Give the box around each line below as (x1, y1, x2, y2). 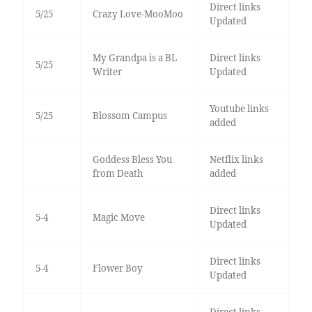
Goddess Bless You (92, 153, 172, 166)
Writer (92, 65, 122, 78)
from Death (92, 166, 143, 180)
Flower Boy (92, 261, 143, 274)
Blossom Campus (92, 109, 167, 122)
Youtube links (209, 102, 269, 115)
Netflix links (209, 153, 263, 166)
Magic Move (92, 210, 145, 224)
